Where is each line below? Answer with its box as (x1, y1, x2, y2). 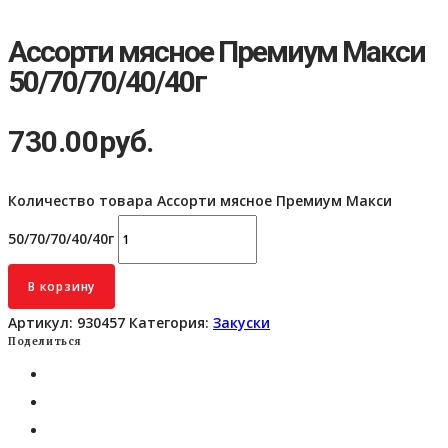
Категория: (129, 313, 213, 333)
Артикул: (8, 313, 77, 333)
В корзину (28, 278, 96, 296)
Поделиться (8, 335, 82, 349)
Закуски (213, 313, 270, 333)
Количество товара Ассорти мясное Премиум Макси (8, 191, 392, 211)
